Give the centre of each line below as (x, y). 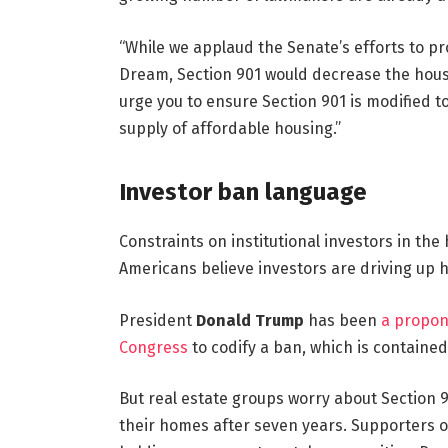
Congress (153, 347)
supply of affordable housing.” (229, 128)
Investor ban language (242, 191)
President (157, 320)
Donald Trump (249, 320)
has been (342, 320)
